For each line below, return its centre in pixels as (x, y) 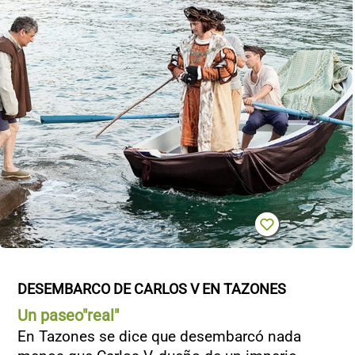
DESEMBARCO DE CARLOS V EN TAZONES (152, 288)
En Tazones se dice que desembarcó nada (159, 336)
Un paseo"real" (68, 315)
